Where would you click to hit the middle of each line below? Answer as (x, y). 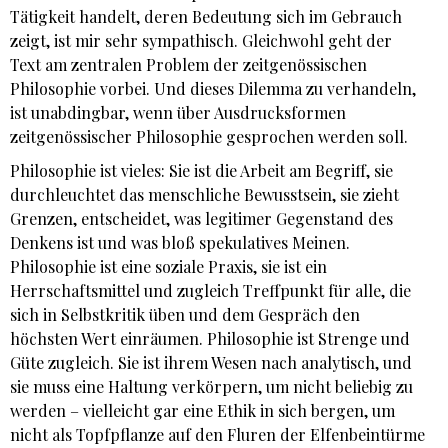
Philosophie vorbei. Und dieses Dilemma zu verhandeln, (213, 89)
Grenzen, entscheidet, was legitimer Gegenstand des (201, 219)
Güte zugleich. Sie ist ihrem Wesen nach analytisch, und (211, 363)
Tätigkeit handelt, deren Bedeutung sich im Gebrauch (206, 17)
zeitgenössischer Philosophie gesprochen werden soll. (209, 137)
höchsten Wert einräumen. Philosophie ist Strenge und (210, 339)
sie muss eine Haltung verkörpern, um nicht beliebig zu (211, 387)
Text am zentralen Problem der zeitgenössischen (188, 65)
